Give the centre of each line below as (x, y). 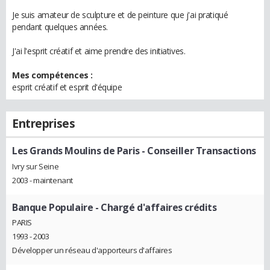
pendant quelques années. (60, 27)
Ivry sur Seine (36, 166)
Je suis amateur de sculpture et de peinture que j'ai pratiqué (120, 15)
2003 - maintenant (42, 180)
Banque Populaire (53, 207)
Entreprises (44, 124)
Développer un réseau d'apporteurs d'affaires (92, 250)
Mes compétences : (52, 75)
